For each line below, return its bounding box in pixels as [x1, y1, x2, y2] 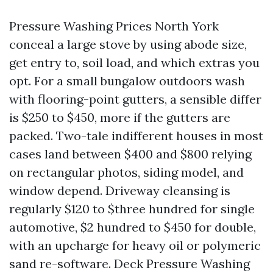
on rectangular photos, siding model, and [9, 164, 244, 180]
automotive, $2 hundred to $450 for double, [9, 219, 256, 235]
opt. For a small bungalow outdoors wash [9, 73, 245, 88]
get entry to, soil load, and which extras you [9, 54, 260, 70]
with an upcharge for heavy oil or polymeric [9, 237, 261, 253]
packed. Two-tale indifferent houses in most [9, 127, 263, 143]
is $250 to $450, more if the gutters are [9, 109, 230, 125]
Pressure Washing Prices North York [9, 18, 219, 34]
